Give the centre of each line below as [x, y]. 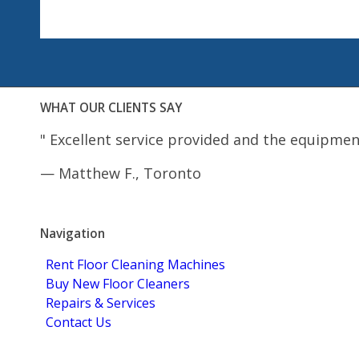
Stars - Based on [96, 205]
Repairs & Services [101, 303]
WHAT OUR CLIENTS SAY [111, 108]
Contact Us [79, 322]
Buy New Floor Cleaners [118, 283]
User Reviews [179, 205]
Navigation [73, 234]
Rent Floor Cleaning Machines [135, 264]
